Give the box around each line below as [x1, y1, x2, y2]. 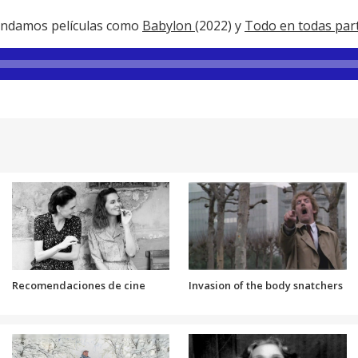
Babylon [142, 17, 195, 35]
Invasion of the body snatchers [189, 278, 343, 293]
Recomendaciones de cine [11, 278, 145, 293]
